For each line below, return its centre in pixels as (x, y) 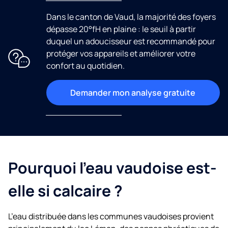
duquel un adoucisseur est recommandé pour (131, 41)
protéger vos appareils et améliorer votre (121, 54)
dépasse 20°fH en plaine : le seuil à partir (121, 29)
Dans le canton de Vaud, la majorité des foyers (131, 17)
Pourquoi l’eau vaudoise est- (112, 167)
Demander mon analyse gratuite (133, 93)
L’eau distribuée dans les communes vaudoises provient (111, 216)
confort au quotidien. (85, 66)
